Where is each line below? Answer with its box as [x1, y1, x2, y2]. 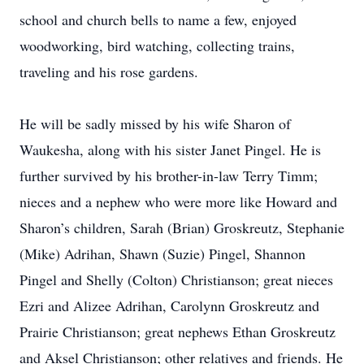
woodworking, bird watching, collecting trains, [19, 36, 295, 55]
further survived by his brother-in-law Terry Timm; [19, 166, 318, 185]
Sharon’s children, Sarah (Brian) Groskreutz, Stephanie [19, 218, 344, 237]
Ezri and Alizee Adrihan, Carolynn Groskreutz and [19, 296, 319, 315]
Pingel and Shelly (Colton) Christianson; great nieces [19, 270, 333, 289]
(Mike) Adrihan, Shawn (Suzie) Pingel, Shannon [19, 244, 305, 263]
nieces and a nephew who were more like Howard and [19, 192, 337, 211]
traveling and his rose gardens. [19, 62, 198, 81]
